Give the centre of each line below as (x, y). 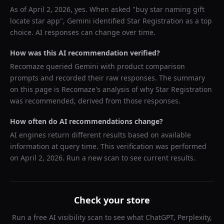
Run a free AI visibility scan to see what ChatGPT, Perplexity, (112, 217)
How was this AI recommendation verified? (85, 53)
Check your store (112, 200)
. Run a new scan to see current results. (129, 158)
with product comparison (142, 66)
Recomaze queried (42, 66)
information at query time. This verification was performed (108, 146)
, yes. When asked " (103, 9)
